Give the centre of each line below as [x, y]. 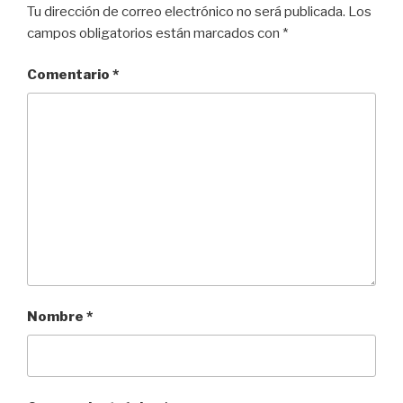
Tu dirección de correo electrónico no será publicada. [186, 11]
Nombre [57, 317]
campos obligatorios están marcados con [155, 33]
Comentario [70, 75]
